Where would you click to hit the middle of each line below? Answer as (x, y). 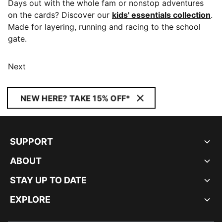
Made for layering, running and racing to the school (104, 27)
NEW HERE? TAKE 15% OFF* (75, 98)
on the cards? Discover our (60, 15)
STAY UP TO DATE (48, 180)
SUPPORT (31, 141)
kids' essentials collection (161, 15)
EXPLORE (30, 199)
